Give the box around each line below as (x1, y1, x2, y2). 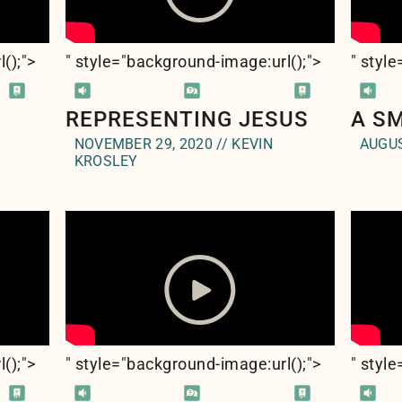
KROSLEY (74, 153, 138, 170)
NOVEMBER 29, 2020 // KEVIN (74, 135, 274, 153)
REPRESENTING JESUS (65, 107, 309, 132)
